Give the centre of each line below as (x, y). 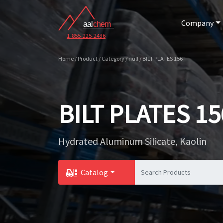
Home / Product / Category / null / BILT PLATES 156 (120, 58)
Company (197, 23)
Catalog (94, 172)
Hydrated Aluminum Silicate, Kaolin (132, 141)
